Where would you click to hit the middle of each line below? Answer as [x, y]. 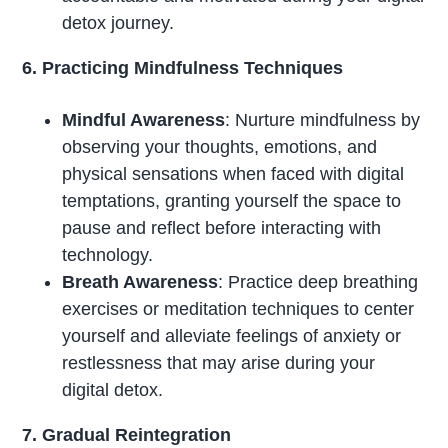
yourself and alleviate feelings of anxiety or [232, 336]
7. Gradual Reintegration [127, 435]
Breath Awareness [140, 282]
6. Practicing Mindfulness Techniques [183, 68]
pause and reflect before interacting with [222, 228]
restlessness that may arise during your [219, 363]
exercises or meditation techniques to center [238, 309]
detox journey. [118, 23]
